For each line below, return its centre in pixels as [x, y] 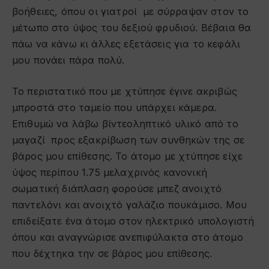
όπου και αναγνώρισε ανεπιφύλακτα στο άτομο [128, 237]
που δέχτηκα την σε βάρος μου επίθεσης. [112, 253]
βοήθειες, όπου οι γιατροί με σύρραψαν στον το [131, 12]
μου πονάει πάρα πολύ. [70, 60]
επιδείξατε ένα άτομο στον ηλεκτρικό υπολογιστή [133, 221]
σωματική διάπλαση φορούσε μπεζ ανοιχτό [117, 188]
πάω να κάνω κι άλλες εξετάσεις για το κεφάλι [126, 44]
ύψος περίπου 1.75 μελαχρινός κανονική [110, 172]
